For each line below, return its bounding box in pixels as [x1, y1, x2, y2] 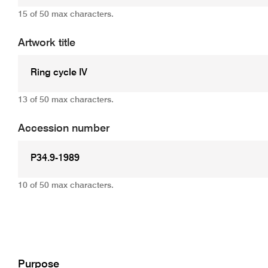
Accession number [17, 123, 109, 134]
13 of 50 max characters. [17, 95, 114, 104]
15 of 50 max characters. [17, 10, 114, 19]
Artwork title [17, 37, 75, 48]
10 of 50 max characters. [17, 181, 114, 190]
